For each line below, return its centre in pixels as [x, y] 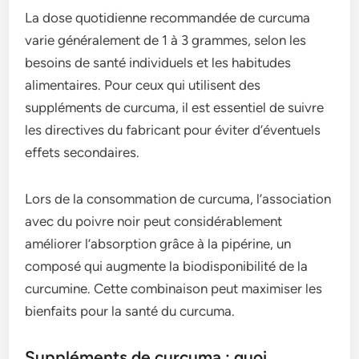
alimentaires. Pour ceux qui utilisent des [143, 85]
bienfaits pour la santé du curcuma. [130, 311]
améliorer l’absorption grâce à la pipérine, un [158, 243]
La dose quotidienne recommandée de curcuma [168, 17]
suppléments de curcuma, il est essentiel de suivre [175, 107]
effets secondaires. [83, 152]
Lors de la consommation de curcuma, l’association [178, 198]
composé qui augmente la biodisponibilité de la [167, 266]
